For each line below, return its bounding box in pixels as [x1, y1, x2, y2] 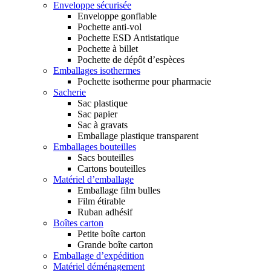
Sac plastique [77, 98, 128, 109]
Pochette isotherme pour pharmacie [77, 76, 211, 87]
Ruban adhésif [77, 207, 132, 218]
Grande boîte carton [77, 240, 153, 250]
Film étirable [77, 196, 125, 207]
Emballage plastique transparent [77, 131, 198, 142]
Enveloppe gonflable [77, 11, 157, 22]
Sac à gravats [77, 120, 128, 131]
